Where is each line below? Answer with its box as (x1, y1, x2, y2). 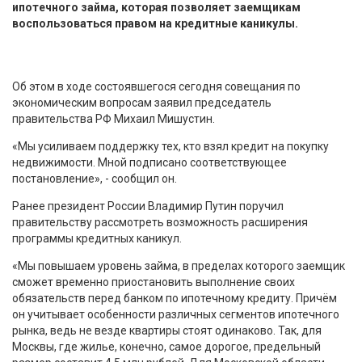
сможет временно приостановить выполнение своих (12, 275, 295, 288)
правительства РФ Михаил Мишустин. (12, 112, 215, 125)
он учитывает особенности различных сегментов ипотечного (12, 307, 339, 321)
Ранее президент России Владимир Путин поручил (12, 199, 284, 213)
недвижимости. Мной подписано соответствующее (12, 155, 287, 169)
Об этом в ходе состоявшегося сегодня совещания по (12, 79, 301, 93)
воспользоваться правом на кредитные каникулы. (12, 16, 298, 30)
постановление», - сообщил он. (12, 171, 177, 185)
